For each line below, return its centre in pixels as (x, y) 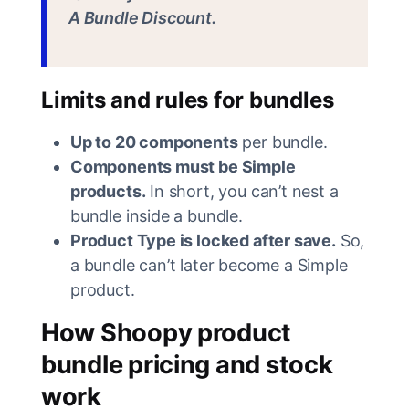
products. (108, 192)
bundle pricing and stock (187, 365)
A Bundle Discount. (142, 18)
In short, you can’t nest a (242, 192)
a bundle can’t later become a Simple (209, 266)
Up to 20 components (154, 142)
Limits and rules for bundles (188, 100)
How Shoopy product (167, 333)
